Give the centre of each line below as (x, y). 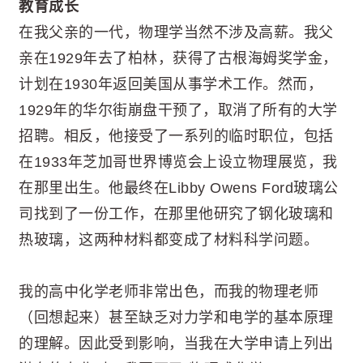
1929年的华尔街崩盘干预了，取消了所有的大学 (178, 111)
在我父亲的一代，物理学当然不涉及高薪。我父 (176, 33)
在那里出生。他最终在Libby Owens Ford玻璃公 (179, 188)
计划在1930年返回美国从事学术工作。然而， (171, 85)
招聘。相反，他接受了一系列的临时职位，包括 (176, 137)
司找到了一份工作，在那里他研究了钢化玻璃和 (176, 214)
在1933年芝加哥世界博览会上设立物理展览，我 (178, 162)
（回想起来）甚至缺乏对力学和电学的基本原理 (176, 318)
